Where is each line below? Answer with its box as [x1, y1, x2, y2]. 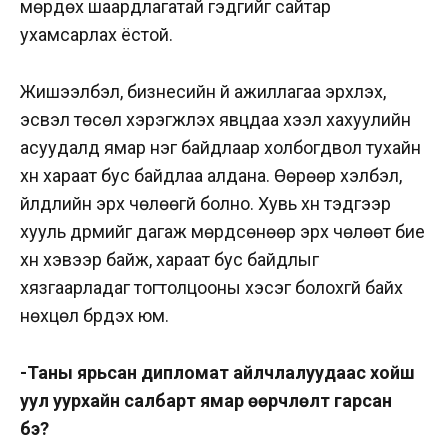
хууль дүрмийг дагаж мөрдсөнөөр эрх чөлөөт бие [20, 221, 425, 243]
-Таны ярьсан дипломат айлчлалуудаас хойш [20, 361, 415, 383]
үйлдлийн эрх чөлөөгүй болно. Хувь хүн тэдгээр [20, 193, 391, 215]
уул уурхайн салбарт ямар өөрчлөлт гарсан [20, 389, 392, 411]
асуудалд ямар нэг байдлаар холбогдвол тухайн [20, 137, 421, 159]
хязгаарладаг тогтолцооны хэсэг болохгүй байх [20, 277, 403, 299]
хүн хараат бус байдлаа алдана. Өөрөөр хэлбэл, [20, 165, 402, 187]
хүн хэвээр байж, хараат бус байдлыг [20, 249, 319, 271]
